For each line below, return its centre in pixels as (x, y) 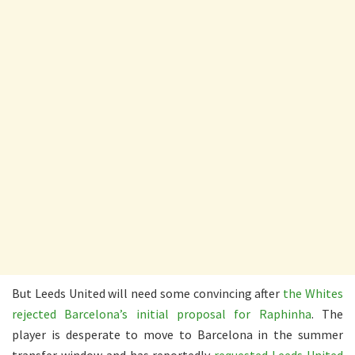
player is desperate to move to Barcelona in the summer (177, 334)
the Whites (313, 293)
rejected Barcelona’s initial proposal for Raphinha (162, 313)
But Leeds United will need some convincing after (148, 293)
